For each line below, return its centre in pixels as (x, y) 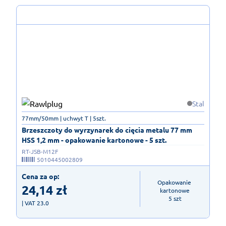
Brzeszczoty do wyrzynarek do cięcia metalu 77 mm (107, 130)
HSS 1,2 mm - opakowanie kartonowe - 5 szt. (94, 140)
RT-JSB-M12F (40, 152)
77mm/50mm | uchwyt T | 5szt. (64, 118)
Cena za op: (40, 176)
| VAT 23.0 (35, 203)
